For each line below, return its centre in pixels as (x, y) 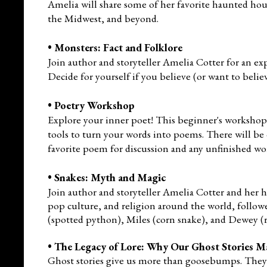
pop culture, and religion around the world (140, 205)
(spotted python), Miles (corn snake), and (138, 219)
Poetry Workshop (94, 105)
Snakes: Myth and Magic (110, 177)
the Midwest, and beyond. (103, 18)
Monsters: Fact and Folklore (118, 47)
